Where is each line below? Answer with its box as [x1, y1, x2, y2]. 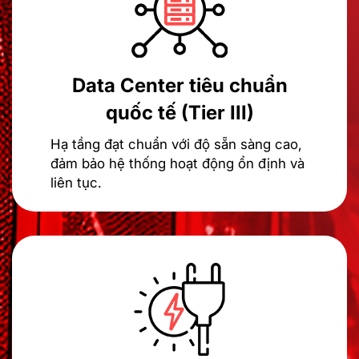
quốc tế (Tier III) [105, 100, 254, 124]
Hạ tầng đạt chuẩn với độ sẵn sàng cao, [50, 135, 302, 152]
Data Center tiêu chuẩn [71, 73, 288, 97]
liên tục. [50, 174, 102, 191]
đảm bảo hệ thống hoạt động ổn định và [50, 155, 305, 171]
